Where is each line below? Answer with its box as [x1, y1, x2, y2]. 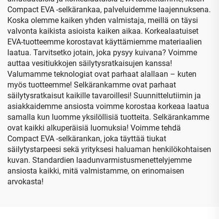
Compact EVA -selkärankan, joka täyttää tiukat [7, 133, 166, 143]
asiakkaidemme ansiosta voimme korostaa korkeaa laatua [7, 101, 209, 111]
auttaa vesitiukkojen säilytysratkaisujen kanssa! [7, 58, 172, 68]
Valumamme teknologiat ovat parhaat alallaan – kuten [7, 69, 197, 79]
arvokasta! [7, 176, 44, 186]
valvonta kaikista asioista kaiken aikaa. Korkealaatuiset [7, 26, 198, 36]
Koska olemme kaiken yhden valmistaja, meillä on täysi [7, 15, 198, 25]
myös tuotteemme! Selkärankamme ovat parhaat [7, 80, 176, 89]
